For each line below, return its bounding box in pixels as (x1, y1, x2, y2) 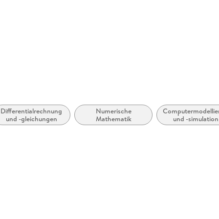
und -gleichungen (5, 114, 57, 124)
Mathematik (95, 114, 131, 124)
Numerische (95, 106, 131, 116)
